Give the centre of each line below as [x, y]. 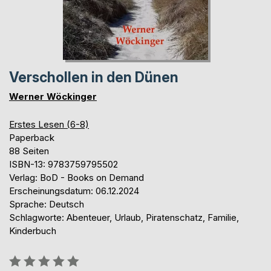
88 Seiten [29, 151]
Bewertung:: [34, 258]
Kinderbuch [33, 230]
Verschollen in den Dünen [94, 77]
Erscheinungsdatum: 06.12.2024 [74, 191]
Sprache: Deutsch [47, 204]
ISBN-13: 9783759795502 [64, 164]
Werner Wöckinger [53, 96]
